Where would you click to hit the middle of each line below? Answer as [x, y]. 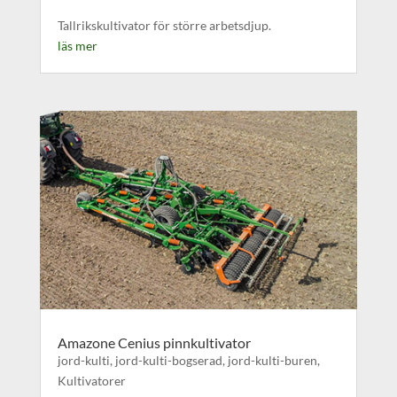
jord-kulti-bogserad [168, 360]
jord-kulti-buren [272, 360]
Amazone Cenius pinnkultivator [154, 342]
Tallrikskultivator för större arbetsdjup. [164, 26]
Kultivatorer [91, 380]
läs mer [77, 46]
